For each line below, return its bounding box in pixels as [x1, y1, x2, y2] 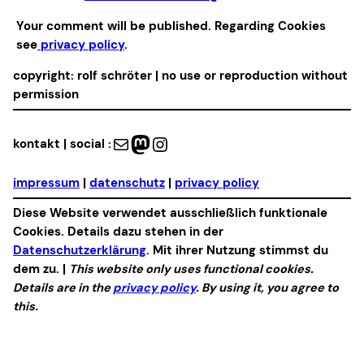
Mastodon [130, 130, 142, 156]
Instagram [149, 130, 168, 156]
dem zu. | [13, 260, 69, 277]
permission [13, 85, 79, 102]
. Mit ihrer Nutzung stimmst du [146, 241, 328, 258]
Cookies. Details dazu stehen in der [13, 223, 223, 240]
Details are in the [13, 279, 113, 296]
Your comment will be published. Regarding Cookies [16, 18, 326, 35]
